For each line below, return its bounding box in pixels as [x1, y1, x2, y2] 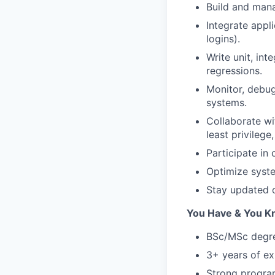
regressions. [206, 64, 262, 77]
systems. [206, 96, 247, 109]
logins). [206, 33, 240, 45]
